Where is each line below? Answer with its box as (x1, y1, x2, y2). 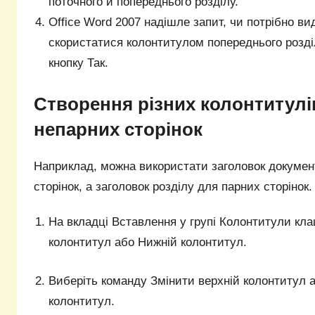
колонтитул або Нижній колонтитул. (49, 236, 247, 249)
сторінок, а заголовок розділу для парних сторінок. (34, 179, 312, 193)
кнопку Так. (49, 56, 109, 70)
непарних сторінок (34, 119, 202, 141)
